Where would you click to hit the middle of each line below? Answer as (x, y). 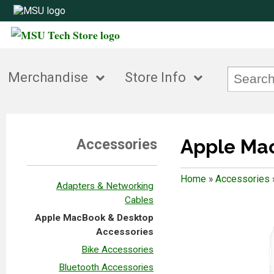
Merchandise (48, 78)
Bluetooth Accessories (106, 267)
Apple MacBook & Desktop (94, 217)
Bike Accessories (118, 249)
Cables (139, 200)
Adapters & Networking (105, 186)
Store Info (156, 78)
